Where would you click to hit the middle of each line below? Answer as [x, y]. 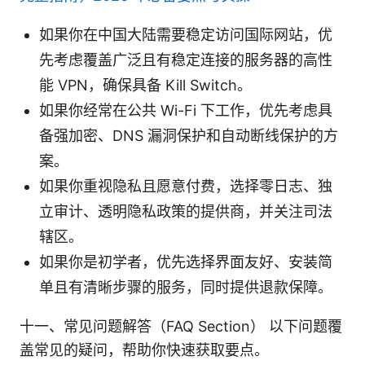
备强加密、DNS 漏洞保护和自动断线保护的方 [189, 135]
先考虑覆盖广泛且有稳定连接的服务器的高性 [186, 59]
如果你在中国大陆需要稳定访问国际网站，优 [186, 34]
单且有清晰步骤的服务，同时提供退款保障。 [186, 287]
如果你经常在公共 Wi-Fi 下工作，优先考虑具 [186, 110]
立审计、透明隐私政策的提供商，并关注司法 [186, 211]
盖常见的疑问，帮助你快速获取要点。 [144, 350]
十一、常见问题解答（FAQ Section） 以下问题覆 [181, 326]
